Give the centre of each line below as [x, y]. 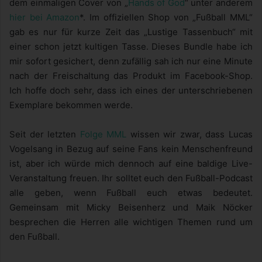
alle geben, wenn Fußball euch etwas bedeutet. [131, 192]
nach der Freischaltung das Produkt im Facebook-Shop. [131, 75]
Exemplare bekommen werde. [71, 105]
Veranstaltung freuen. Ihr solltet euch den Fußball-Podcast [131, 178]
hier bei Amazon [45, 17]
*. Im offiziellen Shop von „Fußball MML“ [166, 17]
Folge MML [103, 134]
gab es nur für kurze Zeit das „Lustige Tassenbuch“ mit [131, 32]
